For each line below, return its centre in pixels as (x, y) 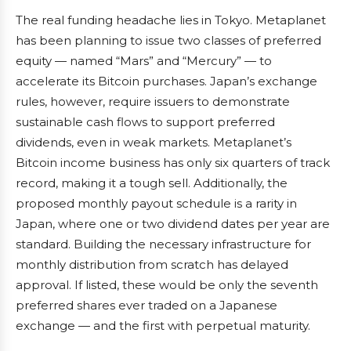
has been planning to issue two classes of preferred (168, 41)
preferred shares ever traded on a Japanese (147, 306)
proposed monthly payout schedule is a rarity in (156, 204)
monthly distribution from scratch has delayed (152, 265)
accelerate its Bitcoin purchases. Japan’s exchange (166, 81)
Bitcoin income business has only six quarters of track (173, 163)
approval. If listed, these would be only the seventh (167, 285)
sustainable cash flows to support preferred (145, 122)
